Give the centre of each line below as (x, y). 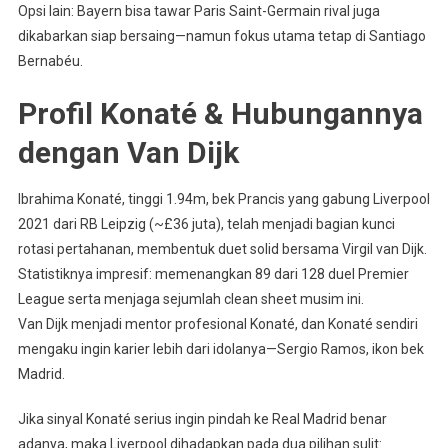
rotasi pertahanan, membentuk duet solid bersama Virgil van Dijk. (222, 248)
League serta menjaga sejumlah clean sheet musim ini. (190, 298)
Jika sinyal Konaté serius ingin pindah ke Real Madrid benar (202, 418)
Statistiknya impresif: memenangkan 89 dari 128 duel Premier (213, 273)
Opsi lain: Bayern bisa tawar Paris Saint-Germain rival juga (198, 10)
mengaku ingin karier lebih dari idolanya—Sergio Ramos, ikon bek (220, 348)
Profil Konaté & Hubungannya (220, 113)
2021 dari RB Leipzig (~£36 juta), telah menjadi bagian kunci (206, 223)
